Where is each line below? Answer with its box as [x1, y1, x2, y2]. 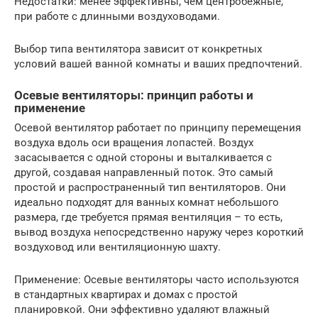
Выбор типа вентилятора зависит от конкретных [14, 43, 262, 55]
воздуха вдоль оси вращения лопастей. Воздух [14, 136, 253, 150]
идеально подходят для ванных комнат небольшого [14, 196, 279, 209]
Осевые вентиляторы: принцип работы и [14, 89, 253, 102]
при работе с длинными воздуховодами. [14, 10, 220, 23]
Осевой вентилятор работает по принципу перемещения [14, 121, 301, 135]
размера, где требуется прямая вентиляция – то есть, [14, 211, 283, 224]
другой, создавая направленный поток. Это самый [14, 166, 273, 180]
